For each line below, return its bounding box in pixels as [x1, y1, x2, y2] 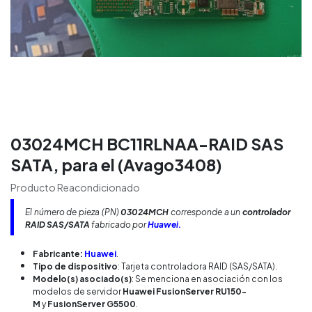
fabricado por [90, 219, 148, 230]
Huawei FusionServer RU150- [123, 286, 247, 297]
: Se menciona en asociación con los [132, 274, 283, 284]
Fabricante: [33, 249, 83, 259]
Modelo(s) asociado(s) [33, 274, 132, 284]
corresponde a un [169, 207, 243, 217]
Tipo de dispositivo [33, 261, 118, 272]
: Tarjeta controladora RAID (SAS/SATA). [118, 261, 277, 272]
